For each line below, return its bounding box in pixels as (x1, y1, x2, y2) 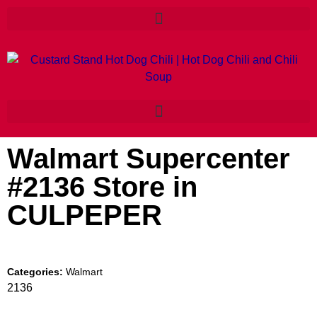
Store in (93, 171, 197, 202)
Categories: (7, 266, 66, 277)
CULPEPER (7, 200, 162, 231)
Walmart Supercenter (7, 143, 290, 174)
